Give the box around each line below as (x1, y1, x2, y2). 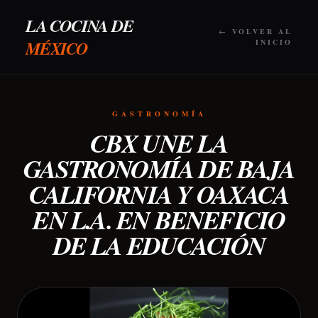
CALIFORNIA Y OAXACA (29, 176, 289, 212)
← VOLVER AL (219, 26, 292, 36)
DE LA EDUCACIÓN (53, 227, 265, 263)
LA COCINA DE (26, 13, 133, 38)
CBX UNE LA (89, 125, 229, 161)
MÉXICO (26, 36, 87, 60)
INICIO (256, 37, 292, 47)
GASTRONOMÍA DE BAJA (23, 150, 295, 187)
